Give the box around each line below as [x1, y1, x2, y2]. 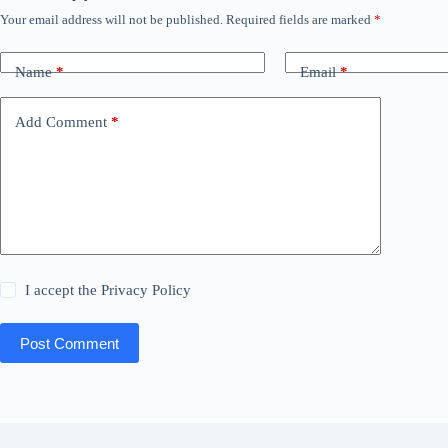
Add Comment [15, 113, 107, 130]
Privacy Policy [101, 282, 192, 298]
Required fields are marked [226, 12, 374, 27]
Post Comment [20, 334, 119, 352]
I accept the [25, 282, 102, 298]
